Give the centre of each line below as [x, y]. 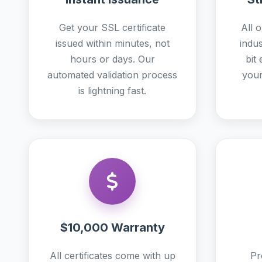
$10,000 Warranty [112, 227]
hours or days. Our [112, 59]
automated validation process [112, 75]
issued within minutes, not [112, 43]
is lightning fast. [112, 91]
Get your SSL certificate [112, 27]
